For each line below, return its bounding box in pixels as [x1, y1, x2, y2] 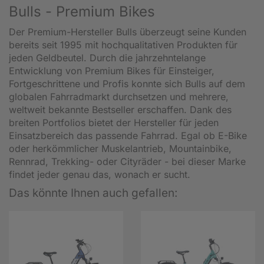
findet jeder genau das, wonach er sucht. [9, 169, 190, 181]
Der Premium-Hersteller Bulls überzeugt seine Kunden [9, 26, 246, 38]
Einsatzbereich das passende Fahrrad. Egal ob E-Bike [9, 130, 247, 142]
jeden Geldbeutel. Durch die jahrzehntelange [9, 52, 206, 64]
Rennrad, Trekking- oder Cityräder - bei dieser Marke [9, 156, 246, 168]
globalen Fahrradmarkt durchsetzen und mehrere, [9, 91, 229, 103]
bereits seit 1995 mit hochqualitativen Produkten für [9, 39, 237, 51]
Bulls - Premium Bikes [9, 3, 155, 21]
